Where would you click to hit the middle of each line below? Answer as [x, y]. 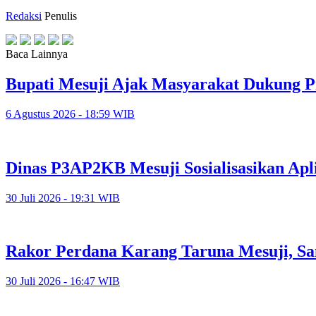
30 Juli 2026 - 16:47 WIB [63, 281]
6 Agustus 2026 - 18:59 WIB [70, 114]
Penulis [61, 16]
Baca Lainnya [37, 54]
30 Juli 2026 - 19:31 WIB [63, 197]
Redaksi [24, 16]
